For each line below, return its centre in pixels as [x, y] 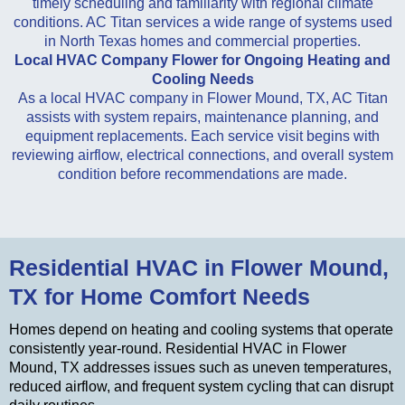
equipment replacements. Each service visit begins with [202, 136]
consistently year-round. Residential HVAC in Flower [178, 348]
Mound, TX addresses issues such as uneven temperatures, [200, 367]
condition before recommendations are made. [202, 174]
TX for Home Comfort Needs [160, 296]
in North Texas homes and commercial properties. [202, 41]
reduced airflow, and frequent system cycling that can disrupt [201, 386]
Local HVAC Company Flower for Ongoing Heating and [202, 60]
